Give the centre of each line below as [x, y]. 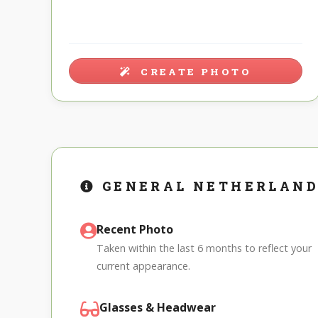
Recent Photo [135, 230]
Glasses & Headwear [158, 308]
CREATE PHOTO [193, 72]
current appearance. [143, 266]
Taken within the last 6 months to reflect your [204, 248]
